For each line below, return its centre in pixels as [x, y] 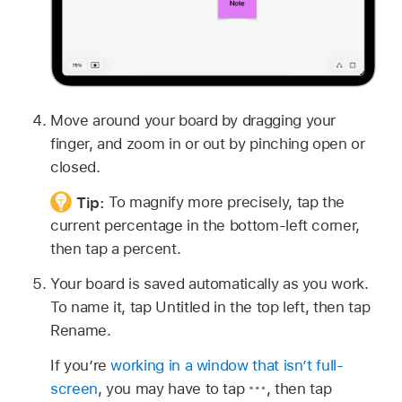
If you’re [81, 365]
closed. [75, 167]
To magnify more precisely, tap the [227, 202]
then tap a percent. [116, 249]
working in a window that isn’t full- [227, 365]
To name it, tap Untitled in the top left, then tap [210, 306]
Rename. [81, 330]
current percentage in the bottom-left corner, [205, 226]
